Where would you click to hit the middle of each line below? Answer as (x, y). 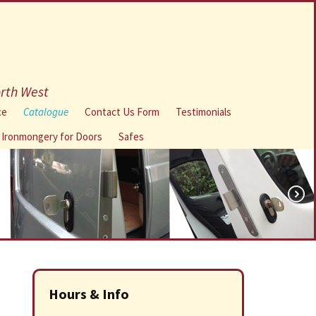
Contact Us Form (122, 112)
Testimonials (203, 112)
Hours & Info (89, 294)
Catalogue (45, 112)
